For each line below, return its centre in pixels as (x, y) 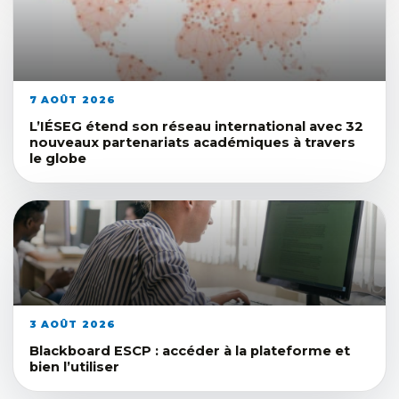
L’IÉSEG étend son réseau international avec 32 (196, 126)
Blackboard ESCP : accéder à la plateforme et (190, 350)
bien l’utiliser (74, 366)
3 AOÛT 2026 (73, 324)
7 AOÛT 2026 (73, 99)
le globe (58, 158)
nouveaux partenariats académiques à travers (192, 142)
